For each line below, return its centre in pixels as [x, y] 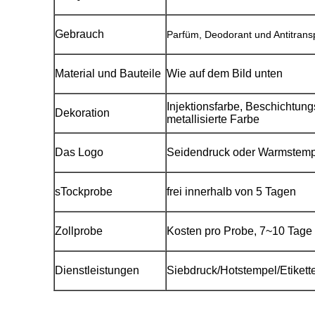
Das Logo [79, 152]
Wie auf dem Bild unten [225, 73]
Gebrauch [79, 34]
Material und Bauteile [108, 73]
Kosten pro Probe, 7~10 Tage [239, 231]
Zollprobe [79, 231]
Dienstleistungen [97, 270]
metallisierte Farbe [213, 119]
